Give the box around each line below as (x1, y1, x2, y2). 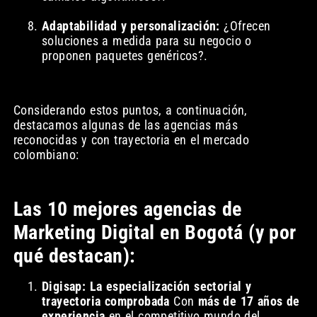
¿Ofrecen (219, 18, 271, 34)
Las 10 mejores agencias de (13, 197, 242, 221)
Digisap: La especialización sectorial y (41, 279, 252, 294)
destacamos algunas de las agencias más (13, 117, 238, 133)
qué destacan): (13, 244, 136, 268)
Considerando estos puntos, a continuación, (13, 103, 248, 118)
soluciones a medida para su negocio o (41, 33, 252, 49)
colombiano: (13, 147, 79, 163)
